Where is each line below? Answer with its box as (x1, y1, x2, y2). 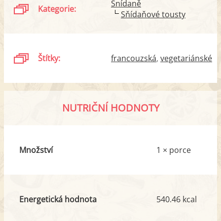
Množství (19, 145, 53, 156)
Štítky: (38, 53, 61, 64)
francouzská (111, 53, 156, 64)
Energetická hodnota (19, 194, 97, 205)
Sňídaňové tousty (121, 9, 185, 20)
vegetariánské (160, 53, 212, 64)
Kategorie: (38, 3, 76, 15)
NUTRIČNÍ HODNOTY (62, 101, 159, 115)
